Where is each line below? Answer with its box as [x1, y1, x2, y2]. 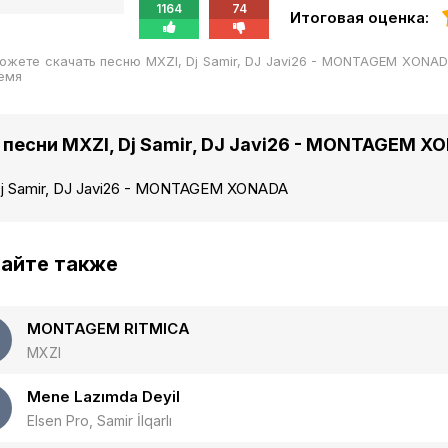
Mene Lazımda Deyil [27, 387, 180, 406]
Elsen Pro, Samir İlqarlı [27, 412, 172, 429]
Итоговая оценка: [290, 8, 429, 28]
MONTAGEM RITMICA [27, 319, 190, 338]
